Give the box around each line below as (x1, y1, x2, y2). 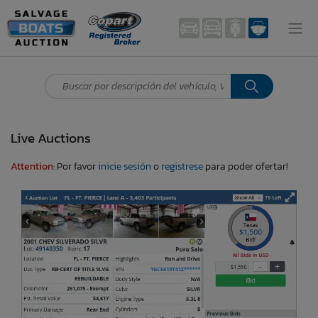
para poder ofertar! (203, 158, 288, 174)
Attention (11, 158, 53, 174)
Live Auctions (11, 127, 91, 148)
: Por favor (53, 158, 98, 174)
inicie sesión (98, 158, 151, 174)
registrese (161, 158, 203, 174)
